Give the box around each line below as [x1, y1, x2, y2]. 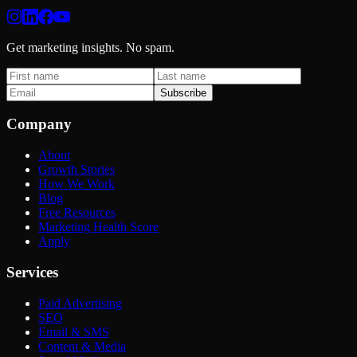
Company [6, 116, 72, 133]
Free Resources [38, 206, 116, 220]
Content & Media [38, 339, 126, 353]
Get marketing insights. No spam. [6, 40, 175, 54]
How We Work [38, 177, 115, 191]
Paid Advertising [38, 296, 122, 310]
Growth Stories [38, 163, 115, 177]
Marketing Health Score [38, 220, 159, 234]
